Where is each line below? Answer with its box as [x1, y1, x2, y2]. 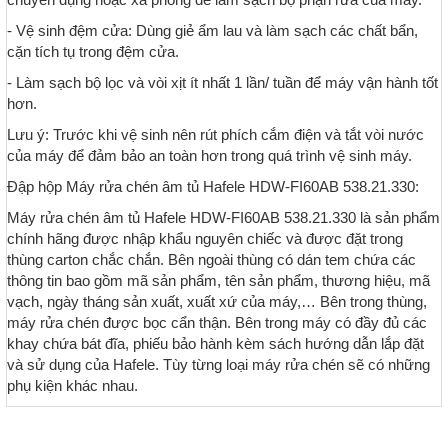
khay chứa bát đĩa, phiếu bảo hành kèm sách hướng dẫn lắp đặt [7, 335, 424, 353]
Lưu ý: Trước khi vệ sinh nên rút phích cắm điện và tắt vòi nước [7, 126, 424, 144]
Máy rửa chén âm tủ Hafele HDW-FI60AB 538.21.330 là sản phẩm [7, 209, 440, 227]
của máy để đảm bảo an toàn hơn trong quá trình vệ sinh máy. [7, 147, 412, 165]
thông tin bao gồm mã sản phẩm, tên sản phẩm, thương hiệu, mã [7, 272, 430, 290]
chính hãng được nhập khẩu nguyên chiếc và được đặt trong [7, 230, 403, 248]
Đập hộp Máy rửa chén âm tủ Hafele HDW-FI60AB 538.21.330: [7, 178, 419, 196]
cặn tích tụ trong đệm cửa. [7, 43, 179, 61]
